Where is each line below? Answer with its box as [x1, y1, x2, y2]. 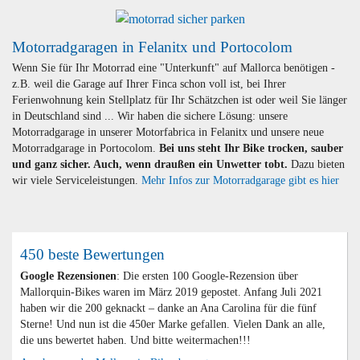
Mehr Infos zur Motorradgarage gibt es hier [141, 174, 339, 187]
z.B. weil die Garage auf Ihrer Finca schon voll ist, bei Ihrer [12, 78, 286, 91]
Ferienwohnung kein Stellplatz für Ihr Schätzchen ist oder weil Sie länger [12, 94, 347, 107]
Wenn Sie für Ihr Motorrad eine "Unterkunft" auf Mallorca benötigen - [12, 62, 335, 75]
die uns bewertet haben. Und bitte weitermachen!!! [19, 333, 251, 346]
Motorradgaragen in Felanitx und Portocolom [12, 38, 292, 55]
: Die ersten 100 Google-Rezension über [116, 269, 298, 282]
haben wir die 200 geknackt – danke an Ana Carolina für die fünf [19, 301, 317, 314]
